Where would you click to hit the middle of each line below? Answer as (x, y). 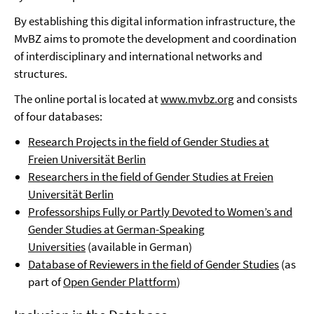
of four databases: (58, 116)
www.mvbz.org (197, 99)
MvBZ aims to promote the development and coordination (155, 39)
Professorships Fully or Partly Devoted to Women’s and (160, 212)
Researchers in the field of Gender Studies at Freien (151, 177)
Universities (57, 247)
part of (46, 282)
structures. (41, 74)
